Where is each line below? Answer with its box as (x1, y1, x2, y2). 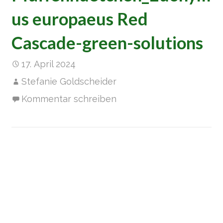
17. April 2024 (21, 58, 76, 69)
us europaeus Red (11, 8, 148, 29)
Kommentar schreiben (21, 93, 117, 104)
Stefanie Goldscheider (21, 76, 117, 87)
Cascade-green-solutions (11, 32, 204, 53)
